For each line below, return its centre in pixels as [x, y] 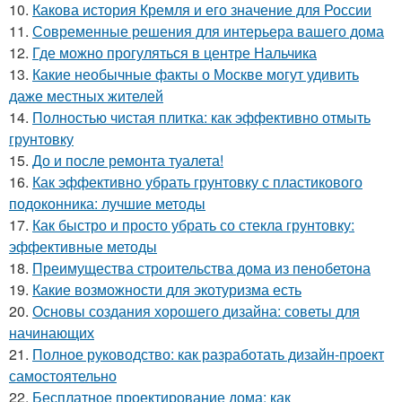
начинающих [52, 332]
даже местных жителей [86, 95]
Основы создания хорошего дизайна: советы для [196, 310]
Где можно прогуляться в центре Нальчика [175, 52]
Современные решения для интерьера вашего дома [208, 31]
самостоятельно [63, 375]
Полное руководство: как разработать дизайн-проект [208, 354]
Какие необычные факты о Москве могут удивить [196, 74]
